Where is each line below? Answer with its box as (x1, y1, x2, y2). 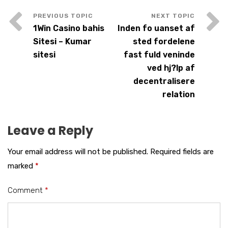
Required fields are (150, 147, 214, 156)
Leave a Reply (8, 122, 93, 139)
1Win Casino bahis (33, 23, 104, 33)
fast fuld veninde (124, 50, 195, 60)
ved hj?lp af (147, 63, 195, 73)
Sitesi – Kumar (33, 37, 92, 46)
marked (8, 161, 35, 170)
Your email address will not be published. (8, 147, 148, 156)
